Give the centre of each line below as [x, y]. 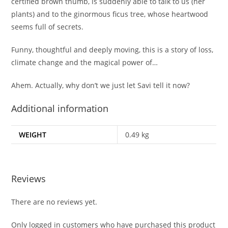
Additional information [60, 108]
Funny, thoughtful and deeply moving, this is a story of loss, [112, 49]
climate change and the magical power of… [85, 62]
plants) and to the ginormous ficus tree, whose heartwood [110, 14]
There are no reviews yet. [54, 202]
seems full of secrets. [48, 26]
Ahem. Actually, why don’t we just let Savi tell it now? [101, 85]
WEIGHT [33, 134]
